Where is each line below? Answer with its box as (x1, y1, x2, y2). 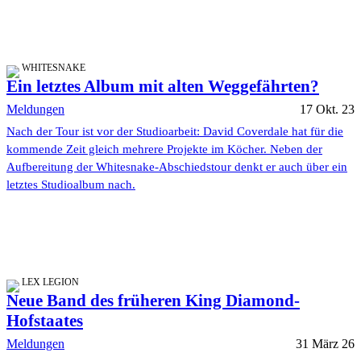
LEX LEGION (22, 276, 79, 288)
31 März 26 (296, 336, 355, 351)
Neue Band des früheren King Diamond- (6, 290, 300, 310)
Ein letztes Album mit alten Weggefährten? (6, 76, 319, 96)
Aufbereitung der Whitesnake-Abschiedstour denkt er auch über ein (6, 160, 347, 173)
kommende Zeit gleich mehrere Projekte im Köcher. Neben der (6, 142, 322, 156)
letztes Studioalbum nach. (6, 177, 135, 191)
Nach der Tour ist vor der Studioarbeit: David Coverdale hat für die (6, 124, 343, 138)
